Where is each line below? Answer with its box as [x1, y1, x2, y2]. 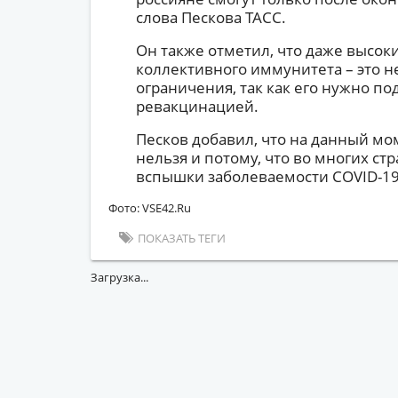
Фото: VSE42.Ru [108, 200, 191, 216]
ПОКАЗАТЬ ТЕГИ [138, 230, 226, 246]
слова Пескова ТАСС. [135, 7, 286, 28]
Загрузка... [91, 269, 148, 285]
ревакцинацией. [135, 96, 259, 116]
